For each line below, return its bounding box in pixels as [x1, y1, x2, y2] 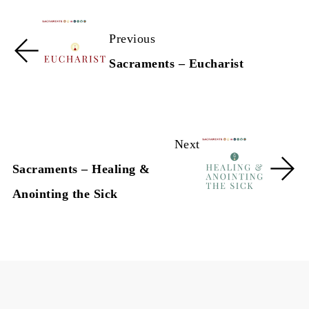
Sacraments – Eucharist [109, 57, 244, 71]
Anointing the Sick [12, 187, 118, 201]
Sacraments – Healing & [12, 162, 150, 177]
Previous [109, 32, 156, 46]
